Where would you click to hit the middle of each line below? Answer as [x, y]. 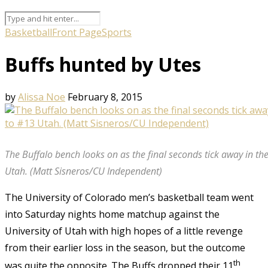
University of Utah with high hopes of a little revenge [124, 231]
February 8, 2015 [105, 97]
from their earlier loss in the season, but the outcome [125, 247]
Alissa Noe [42, 97]
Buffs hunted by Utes [103, 65]
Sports [117, 32]
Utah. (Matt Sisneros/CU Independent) [83, 171]
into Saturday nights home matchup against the [112, 214]
